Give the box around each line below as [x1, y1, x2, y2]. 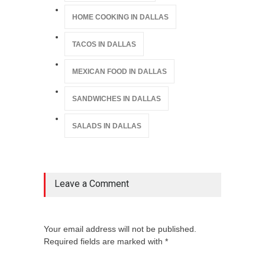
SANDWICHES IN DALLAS [72, 95, 161, 103]
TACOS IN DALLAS [72, 40, 136, 49]
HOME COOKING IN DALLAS [72, 13, 169, 21]
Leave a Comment [54, 178, 129, 189]
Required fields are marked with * [44, 237, 168, 246]
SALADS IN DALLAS [72, 122, 141, 130]
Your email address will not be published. [44, 224, 196, 234]
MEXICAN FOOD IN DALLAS [72, 67, 167, 76]
